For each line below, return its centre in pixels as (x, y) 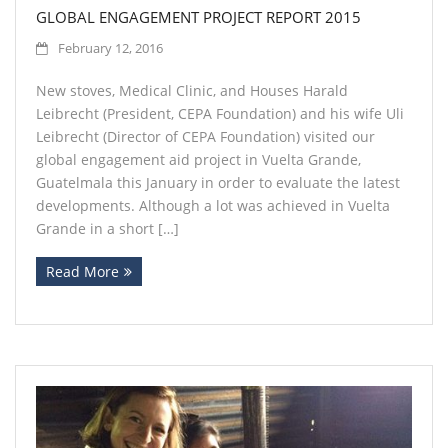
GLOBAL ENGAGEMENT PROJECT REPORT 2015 (198, 16)
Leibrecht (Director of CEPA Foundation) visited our (205, 136)
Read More (82, 271)
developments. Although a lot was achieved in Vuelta (213, 205)
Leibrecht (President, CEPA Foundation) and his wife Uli (220, 113)
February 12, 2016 (110, 48)
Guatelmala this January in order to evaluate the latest (218, 182)
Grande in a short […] (107, 228)
